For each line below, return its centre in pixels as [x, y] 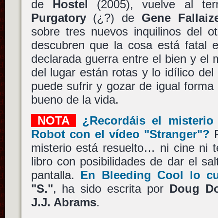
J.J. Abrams [64, 202]
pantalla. [56, 175]
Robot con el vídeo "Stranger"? [120, 134]
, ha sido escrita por [111, 189]
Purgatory [58, 18]
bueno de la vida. [75, 99]
